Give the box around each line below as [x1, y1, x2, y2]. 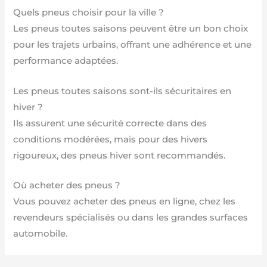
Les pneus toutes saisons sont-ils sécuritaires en [13, 85, 232, 97]
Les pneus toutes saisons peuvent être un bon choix [13, 23, 249, 35]
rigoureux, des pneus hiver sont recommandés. [13, 150, 226, 161]
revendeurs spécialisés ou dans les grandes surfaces [13, 212, 249, 223]
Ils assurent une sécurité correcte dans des [13, 117, 207, 129]
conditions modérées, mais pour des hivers [13, 133, 208, 145]
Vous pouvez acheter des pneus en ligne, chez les [13, 195, 236, 207]
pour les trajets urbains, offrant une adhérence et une [13, 39, 252, 51]
